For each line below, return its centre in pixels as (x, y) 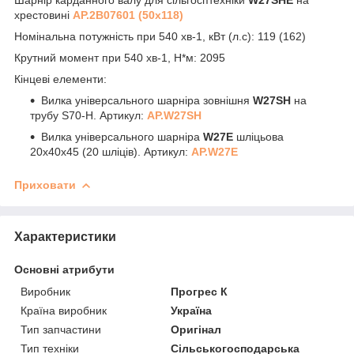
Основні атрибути (64, 269)
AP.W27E (215, 151)
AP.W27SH (174, 115)
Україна (192, 310)
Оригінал (196, 329)
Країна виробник (64, 310)
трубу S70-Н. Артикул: (88, 115)
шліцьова (258, 136)
